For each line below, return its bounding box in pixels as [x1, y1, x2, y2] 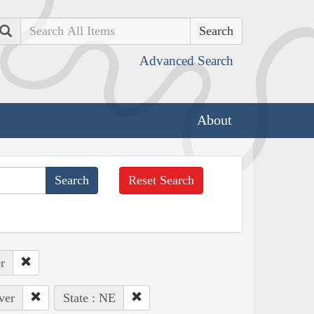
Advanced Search [139, 53, 233, 68]
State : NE [62, 290, 116, 305]
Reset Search [128, 172, 195, 187]
